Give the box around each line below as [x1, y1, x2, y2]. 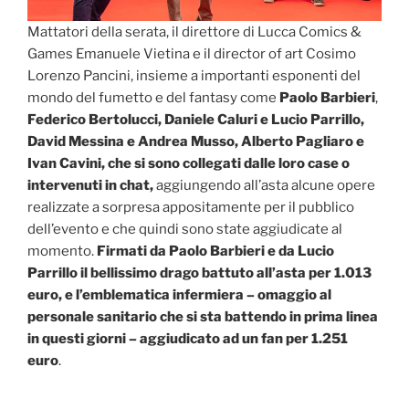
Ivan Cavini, [27, 155, 108, 173]
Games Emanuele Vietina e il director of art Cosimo [27, 46, 356, 63]
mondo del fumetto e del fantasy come [27, 89, 279, 107]
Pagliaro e [296, 133, 364, 151]
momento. [27, 243, 97, 260]
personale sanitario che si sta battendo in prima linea [27, 309, 378, 326]
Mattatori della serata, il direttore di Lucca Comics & [27, 24, 362, 41]
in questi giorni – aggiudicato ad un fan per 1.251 [27, 330, 348, 348]
